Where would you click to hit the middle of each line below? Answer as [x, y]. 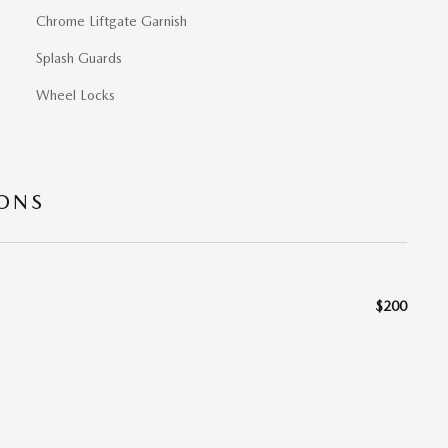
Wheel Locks [75, 95]
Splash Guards [79, 58]
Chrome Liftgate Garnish [111, 21]
